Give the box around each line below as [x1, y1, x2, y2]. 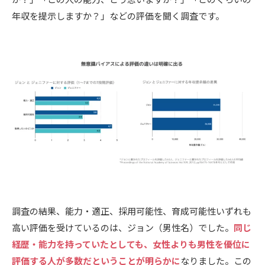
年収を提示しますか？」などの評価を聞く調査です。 [12, 9, 224, 22]
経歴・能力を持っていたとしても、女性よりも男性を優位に [12, 237, 250, 250]
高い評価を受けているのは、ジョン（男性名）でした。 [12, 221, 234, 234]
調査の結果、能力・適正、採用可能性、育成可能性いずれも [12, 204, 251, 217]
